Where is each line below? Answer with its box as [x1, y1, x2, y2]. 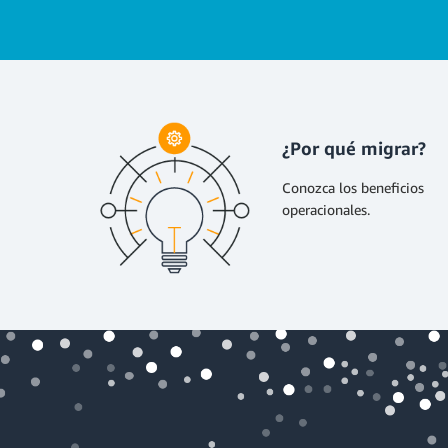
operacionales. [282, 201, 370, 218]
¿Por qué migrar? [282, 137, 426, 159]
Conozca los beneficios [282, 179, 424, 196]
